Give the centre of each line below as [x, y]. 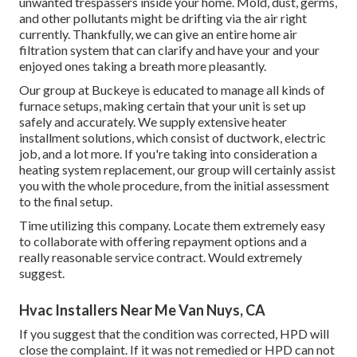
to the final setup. [66, 202]
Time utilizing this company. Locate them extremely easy [172, 226]
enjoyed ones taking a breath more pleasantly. [143, 66]
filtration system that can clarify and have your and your [169, 50]
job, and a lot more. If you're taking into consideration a [168, 154]
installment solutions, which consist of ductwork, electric [173, 138]
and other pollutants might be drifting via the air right [163, 18]
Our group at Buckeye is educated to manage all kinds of [172, 90]
